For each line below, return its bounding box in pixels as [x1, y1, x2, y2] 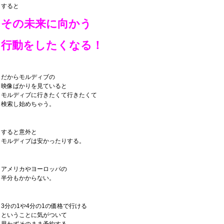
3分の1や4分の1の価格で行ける [1, 202, 87, 209]
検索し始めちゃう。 [1, 100, 55, 107]
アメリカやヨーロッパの [1, 165, 67, 172]
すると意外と [1, 128, 37, 135]
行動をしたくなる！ [1, 39, 103, 51]
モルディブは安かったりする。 [1, 137, 85, 144]
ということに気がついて [1, 211, 67, 218]
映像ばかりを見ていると [1, 82, 67, 89]
